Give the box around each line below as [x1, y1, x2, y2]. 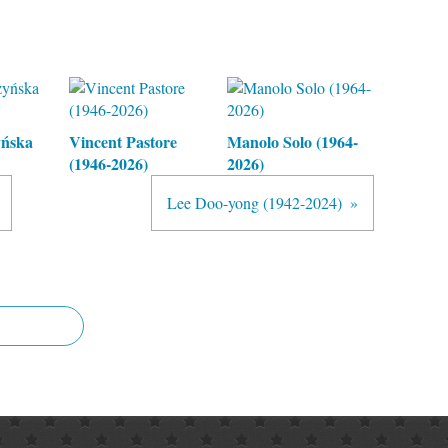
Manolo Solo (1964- [226, 130, 358, 154]
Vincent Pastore [69, 130, 177, 154]
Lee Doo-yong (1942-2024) [167, 192, 342, 214]
